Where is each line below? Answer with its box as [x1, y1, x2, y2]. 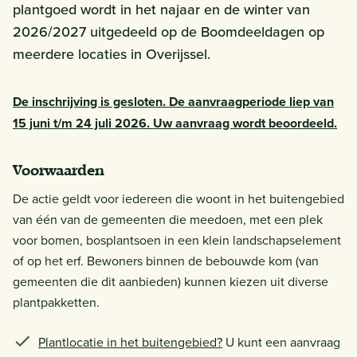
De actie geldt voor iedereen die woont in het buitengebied [13, 189, 344, 207]
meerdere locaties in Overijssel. [13, 43, 210, 64]
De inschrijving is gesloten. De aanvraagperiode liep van [13, 92, 334, 111]
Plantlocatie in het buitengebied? [38, 332, 222, 351]
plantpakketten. [13, 292, 100, 311]
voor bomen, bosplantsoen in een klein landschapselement [13, 230, 341, 249]
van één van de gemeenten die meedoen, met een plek [13, 210, 323, 228]
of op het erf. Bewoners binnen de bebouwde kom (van [13, 251, 319, 269]
